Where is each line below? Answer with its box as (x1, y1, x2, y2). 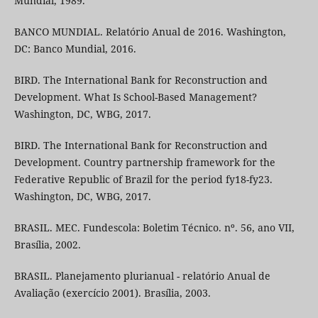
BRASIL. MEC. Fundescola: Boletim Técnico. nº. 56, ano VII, (13, 221, 295, 235)
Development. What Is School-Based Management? (13, 90, 257, 104)
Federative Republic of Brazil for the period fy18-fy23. (13, 172, 273, 187)
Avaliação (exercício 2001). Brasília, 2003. (13, 286, 211, 300)
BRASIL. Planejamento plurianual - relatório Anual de (13, 269, 270, 283)
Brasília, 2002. (13, 238, 81, 252)
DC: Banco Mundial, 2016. (13, 41, 136, 55)
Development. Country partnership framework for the (13, 155, 275, 170)
